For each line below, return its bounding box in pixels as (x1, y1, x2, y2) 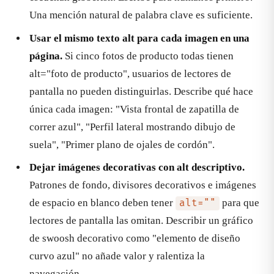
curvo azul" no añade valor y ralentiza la (29, 250, 205, 262)
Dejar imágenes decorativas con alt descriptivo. (29, 161, 245, 174)
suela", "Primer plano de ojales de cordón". (29, 138, 215, 150)
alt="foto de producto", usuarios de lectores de (29, 67, 231, 80)
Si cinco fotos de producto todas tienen (62, 50, 234, 62)
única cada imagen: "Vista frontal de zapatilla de (29, 103, 239, 115)
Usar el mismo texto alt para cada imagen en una (29, 32, 250, 44)
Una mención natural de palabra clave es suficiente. (29, 9, 253, 21)
